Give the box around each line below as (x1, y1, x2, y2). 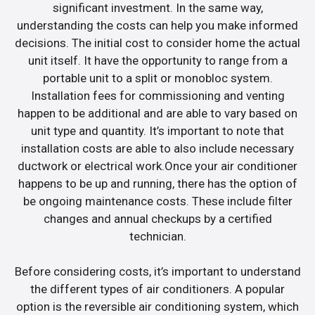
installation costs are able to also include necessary (21, 141, 294, 155)
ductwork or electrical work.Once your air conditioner (18, 158, 297, 173)
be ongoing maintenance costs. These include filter (22, 193, 292, 208)
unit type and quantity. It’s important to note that (31, 123, 284, 138)
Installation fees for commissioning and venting (30, 88, 285, 103)
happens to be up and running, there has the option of (18, 176, 297, 191)
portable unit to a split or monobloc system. (42, 70, 273, 85)
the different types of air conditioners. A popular (30, 282, 285, 297)
